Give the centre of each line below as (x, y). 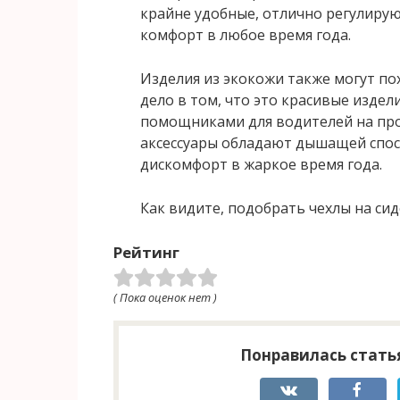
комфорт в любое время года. (246, 34)
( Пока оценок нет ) (165, 297)
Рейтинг (146, 252)
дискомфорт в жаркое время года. (261, 164)
